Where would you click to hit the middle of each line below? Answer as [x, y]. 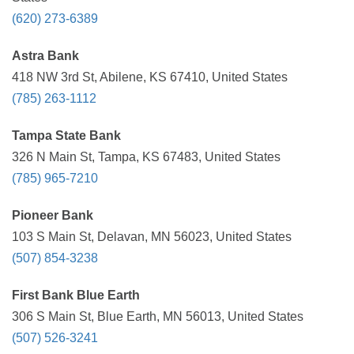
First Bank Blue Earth [76, 295]
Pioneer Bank [53, 215]
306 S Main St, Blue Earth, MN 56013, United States [158, 316]
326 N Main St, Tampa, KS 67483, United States [146, 157]
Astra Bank [45, 56]
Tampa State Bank [66, 136]
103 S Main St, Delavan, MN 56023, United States [152, 237]
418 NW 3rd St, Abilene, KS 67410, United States [150, 77]
